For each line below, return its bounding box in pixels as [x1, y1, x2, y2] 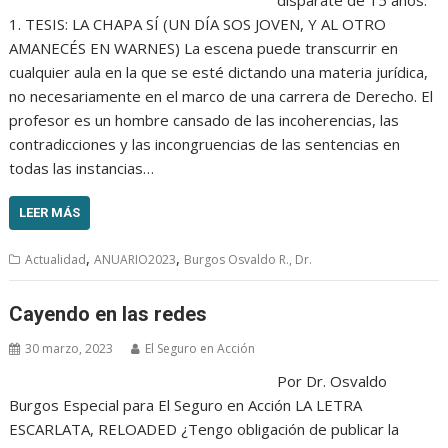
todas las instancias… [9, 157, 155, 178]
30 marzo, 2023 [25, 340, 114, 358]
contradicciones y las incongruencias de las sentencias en [9, 133, 401, 154]
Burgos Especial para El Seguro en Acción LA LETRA [9, 395, 363, 416]
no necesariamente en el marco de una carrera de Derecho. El [9, 85, 434, 106]
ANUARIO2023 [94, 250, 177, 268]
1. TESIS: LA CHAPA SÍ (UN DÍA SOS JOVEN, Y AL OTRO [9, 13, 387, 34]
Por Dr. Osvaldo [276, 371, 387, 392]
